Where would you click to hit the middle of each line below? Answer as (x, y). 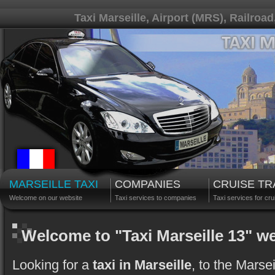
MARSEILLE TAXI (54, 184)
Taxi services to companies (156, 198)
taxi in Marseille (142, 265)
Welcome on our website (46, 198)
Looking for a (52, 265)
